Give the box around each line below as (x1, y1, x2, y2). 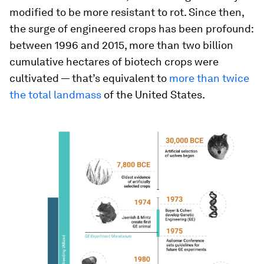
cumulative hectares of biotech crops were (9, 55, 219, 68)
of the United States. (101, 88, 205, 101)
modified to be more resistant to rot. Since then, (9, 6, 244, 19)
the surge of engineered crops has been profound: (9, 22, 253, 35)
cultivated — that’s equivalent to (9, 72, 169, 85)
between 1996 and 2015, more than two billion (9, 39, 233, 52)
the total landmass (9, 88, 101, 101)
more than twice (169, 72, 249, 85)
